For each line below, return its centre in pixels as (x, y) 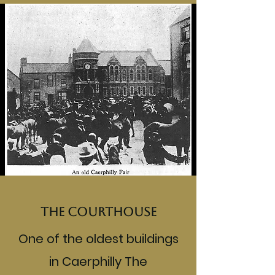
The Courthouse (98, 212)
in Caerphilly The (98, 261)
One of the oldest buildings (98, 239)
